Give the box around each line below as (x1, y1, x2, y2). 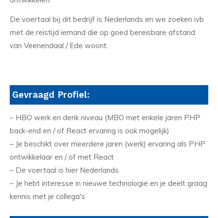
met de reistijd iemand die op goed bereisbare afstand (10, 28, 195, 37)
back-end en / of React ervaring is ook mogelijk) (10, 126, 171, 135)
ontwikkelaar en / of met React (10, 152, 114, 162)
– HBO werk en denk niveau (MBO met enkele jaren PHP (10, 112, 200, 122)
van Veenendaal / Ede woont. (10, 41, 110, 51)
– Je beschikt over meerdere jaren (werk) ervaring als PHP (10, 139, 205, 148)
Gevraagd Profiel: (12, 89, 90, 100)
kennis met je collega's (10, 191, 85, 201)
